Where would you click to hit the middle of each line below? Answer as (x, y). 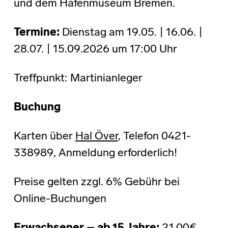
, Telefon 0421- (154, 137)
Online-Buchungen (60, 199)
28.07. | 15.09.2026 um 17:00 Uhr (95, 50)
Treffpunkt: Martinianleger (78, 79)
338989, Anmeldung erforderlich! (95, 154)
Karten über (44, 137)
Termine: (36, 33)
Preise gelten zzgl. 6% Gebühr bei (96, 183)
